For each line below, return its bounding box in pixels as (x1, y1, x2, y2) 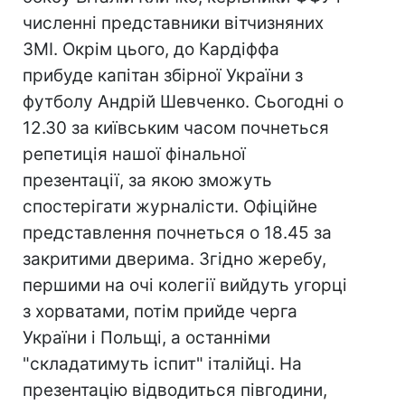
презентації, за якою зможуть (23, 170, 272, 191)
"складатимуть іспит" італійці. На (23, 353, 302, 374)
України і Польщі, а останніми (23, 327, 270, 348)
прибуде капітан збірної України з (23, 65, 303, 86)
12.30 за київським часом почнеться (23, 118, 329, 138)
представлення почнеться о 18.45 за (23, 222, 332, 243)
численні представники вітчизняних (23, 13, 324, 33)
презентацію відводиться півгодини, (23, 380, 327, 400)
